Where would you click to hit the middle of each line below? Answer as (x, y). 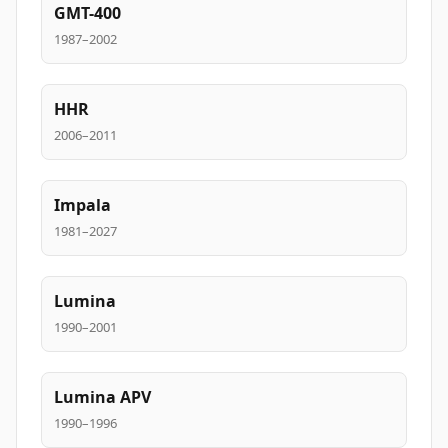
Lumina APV (102, 397)
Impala (82, 205)
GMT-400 (87, 13)
